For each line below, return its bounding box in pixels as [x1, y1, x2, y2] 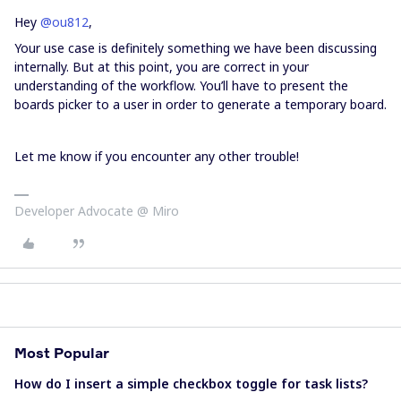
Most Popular [14, 344, 109, 362]
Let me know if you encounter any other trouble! [14, 148, 299, 165]
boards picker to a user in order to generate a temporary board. [14, 96, 387, 113]
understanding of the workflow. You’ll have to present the [14, 77, 348, 94]
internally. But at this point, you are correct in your [14, 58, 309, 75]
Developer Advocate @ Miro [14, 202, 179, 219]
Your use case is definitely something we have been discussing [14, 39, 377, 56]
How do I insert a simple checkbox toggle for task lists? [14, 375, 368, 392]
